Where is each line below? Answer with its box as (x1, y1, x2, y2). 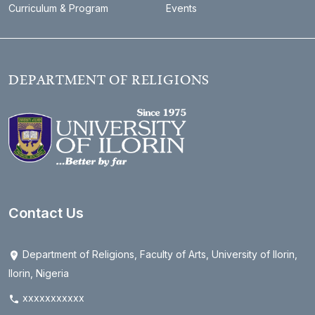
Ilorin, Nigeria (8, 267, 69, 280)
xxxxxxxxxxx (20, 292, 84, 304)
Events (166, 2, 197, 15)
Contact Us (8, 205, 84, 222)
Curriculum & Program (8, 2, 108, 15)
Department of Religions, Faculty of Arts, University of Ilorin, (20, 248, 297, 261)
